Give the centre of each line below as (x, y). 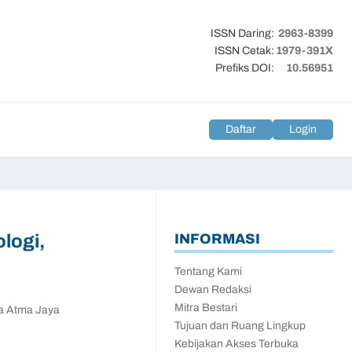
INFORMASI (217, 238)
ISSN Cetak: (244, 51)
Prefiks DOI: (245, 68)
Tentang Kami (208, 271)
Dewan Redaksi (213, 290)
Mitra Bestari (206, 308)
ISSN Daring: (242, 33)
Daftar (241, 129)
